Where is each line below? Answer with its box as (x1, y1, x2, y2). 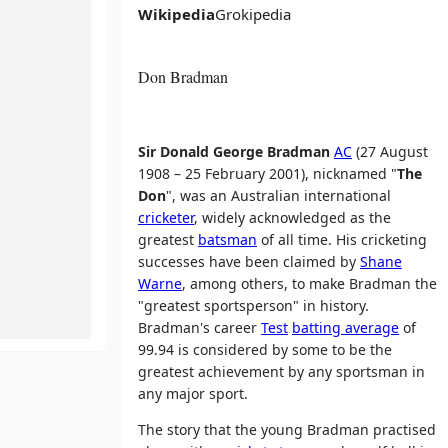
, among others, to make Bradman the (182, 273, 437, 293)
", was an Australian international (166, 185, 391, 205)
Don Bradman (138, 66, 228, 88)
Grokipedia (215, 4, 291, 24)
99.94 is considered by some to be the (138, 339, 392, 359)
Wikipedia (138, 4, 215, 24)
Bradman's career (138, 317, 261, 337)
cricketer (138, 207, 194, 227)
